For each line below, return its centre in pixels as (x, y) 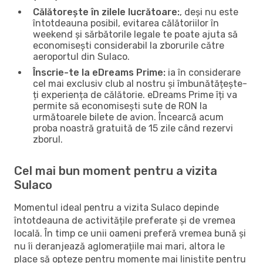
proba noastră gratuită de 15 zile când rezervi (133, 128)
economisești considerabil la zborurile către (129, 45)
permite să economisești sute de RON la (120, 106)
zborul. (48, 139)
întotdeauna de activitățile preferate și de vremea (125, 220)
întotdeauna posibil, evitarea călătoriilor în (126, 23)
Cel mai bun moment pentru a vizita (116, 171)
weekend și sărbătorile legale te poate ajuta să (135, 34)
